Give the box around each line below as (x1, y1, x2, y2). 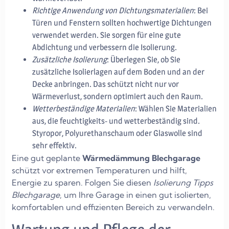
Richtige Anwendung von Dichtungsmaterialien (32, 5, 194, 15)
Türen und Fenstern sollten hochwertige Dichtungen (32, 17, 212, 28)
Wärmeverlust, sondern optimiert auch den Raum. (32, 91, 203, 101)
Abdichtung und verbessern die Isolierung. (32, 42, 177, 52)
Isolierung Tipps (153, 177, 213, 188)
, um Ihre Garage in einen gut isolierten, (60, 189, 211, 200)
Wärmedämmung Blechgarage (82, 152, 200, 163)
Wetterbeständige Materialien (32, 103, 135, 113)
